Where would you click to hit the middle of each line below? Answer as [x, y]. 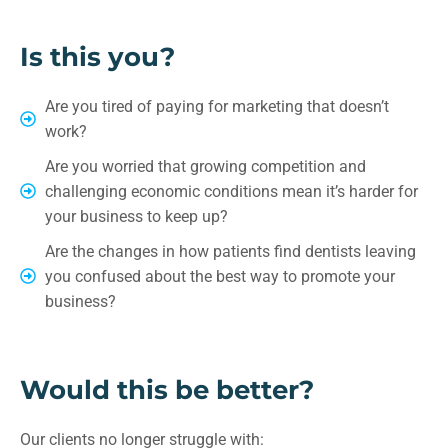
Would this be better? [167, 389]
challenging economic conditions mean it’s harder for [231, 191]
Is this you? [97, 56]
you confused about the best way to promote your [220, 276]
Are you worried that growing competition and [205, 166]
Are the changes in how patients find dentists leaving [230, 251]
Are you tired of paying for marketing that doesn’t [217, 106]
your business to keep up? [136, 216]
